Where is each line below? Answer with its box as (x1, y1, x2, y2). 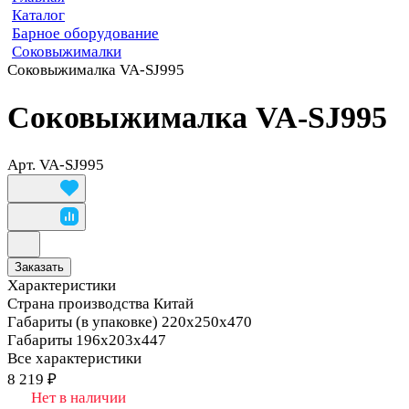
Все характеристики (7, 349, 142, 367)
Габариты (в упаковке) (7, 312, 158, 330)
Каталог (12, 5, 65, 24)
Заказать (15, 259, 64, 274)
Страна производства (7, 294, 150, 312)
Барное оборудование (12, 24, 159, 42)
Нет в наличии (31, 388, 126, 406)
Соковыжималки (12, 42, 121, 60)
